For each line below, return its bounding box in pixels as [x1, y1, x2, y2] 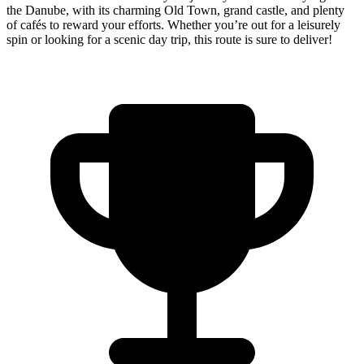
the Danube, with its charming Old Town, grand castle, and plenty [6, 3, 344, 18]
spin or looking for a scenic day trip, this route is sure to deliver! [6, 32, 332, 47]
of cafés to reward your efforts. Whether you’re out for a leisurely [6, 18, 340, 32]
